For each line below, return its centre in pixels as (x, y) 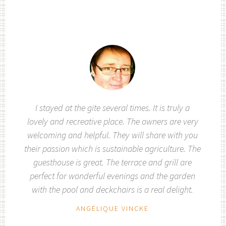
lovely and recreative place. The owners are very (112, 121)
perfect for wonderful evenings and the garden (113, 176)
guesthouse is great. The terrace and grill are (113, 162)
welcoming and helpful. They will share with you (113, 135)
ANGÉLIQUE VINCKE (113, 209)
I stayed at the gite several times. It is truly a (113, 107)
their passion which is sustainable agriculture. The (113, 148)
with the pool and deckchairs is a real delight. (113, 189)
